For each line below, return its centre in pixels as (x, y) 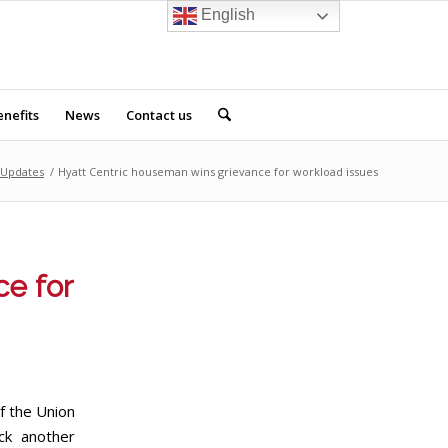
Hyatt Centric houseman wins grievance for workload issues (218, 171)
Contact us (158, 115)
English (226, 15)
